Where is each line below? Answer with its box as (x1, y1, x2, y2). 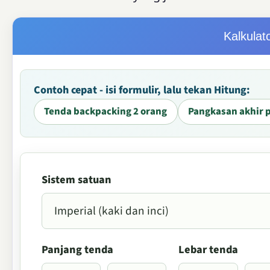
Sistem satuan (42, 171, 111, 187)
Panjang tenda (42, 242, 113, 258)
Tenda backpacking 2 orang (44, 104, 168, 119)
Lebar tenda (178, 242, 239, 258)
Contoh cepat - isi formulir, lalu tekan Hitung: (34, 83, 250, 98)
